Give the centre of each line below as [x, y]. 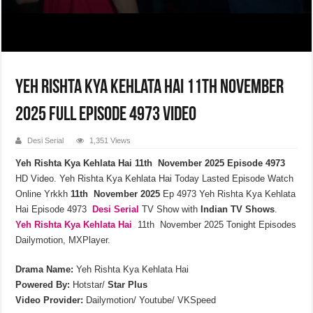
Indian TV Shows [238, 209]
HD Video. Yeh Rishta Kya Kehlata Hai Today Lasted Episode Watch [155, 178]
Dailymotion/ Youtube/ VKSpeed [150, 300]
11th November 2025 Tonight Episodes [214, 224]
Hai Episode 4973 [54, 209]
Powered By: [43, 284]
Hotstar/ [89, 284]
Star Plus [128, 284]
